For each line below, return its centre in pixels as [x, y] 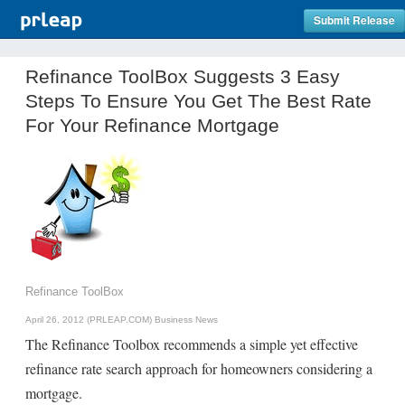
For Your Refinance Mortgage [152, 125]
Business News [186, 320]
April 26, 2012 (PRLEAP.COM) [90, 320]
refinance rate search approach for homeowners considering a [199, 368]
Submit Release [354, 20]
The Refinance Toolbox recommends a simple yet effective [192, 344]
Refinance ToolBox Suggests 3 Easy [183, 76]
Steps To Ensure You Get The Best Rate [198, 101]
